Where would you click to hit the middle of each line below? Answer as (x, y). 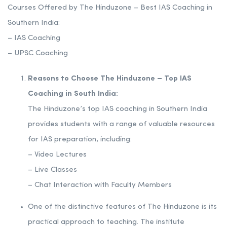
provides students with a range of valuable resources (121, 124)
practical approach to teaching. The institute (106, 222)
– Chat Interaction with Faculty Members (100, 185)
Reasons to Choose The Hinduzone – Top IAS (110, 79)
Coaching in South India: (73, 94)
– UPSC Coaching (38, 53)
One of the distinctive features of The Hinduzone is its (122, 207)
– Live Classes (52, 170)
